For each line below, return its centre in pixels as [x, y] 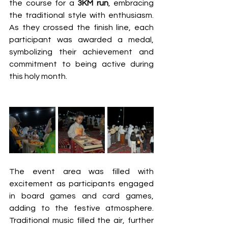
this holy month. [39, 77]
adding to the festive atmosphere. [81, 208]
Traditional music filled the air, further [81, 221]
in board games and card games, [81, 196]
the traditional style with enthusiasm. [81, 16]
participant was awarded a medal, [81, 40]
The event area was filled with [81, 172]
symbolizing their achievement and [81, 52]
